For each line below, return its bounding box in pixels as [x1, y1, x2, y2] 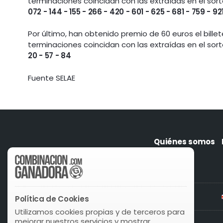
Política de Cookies [15, 193, 89, 204]
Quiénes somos [154, 136, 215, 147]
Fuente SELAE [28, 72, 76, 83]
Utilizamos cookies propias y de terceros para [15, 207, 185, 217]
